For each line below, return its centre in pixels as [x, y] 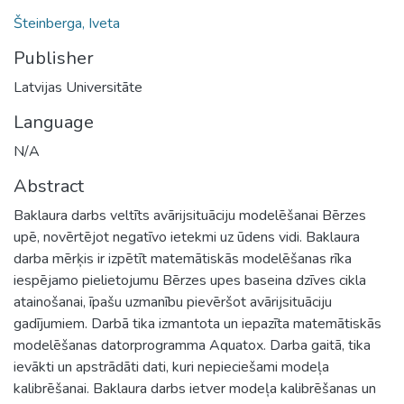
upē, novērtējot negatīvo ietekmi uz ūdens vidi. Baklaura [187, 237]
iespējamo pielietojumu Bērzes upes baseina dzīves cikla [190, 280]
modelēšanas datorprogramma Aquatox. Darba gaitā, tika [192, 345]
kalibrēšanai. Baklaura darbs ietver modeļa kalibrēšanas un [195, 388]
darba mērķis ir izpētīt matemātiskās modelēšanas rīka [183, 258]
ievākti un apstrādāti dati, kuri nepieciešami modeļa [171, 367]
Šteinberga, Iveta [67, 23]
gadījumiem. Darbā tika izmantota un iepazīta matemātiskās [197, 323]
